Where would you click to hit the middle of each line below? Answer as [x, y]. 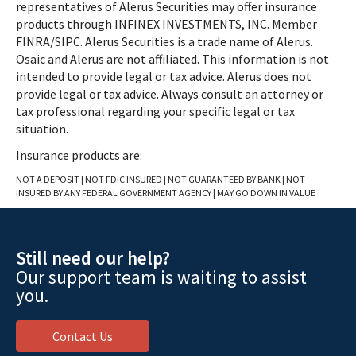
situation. [42, 129]
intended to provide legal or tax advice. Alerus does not [164, 76]
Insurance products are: [79, 155]
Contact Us [83, 336]
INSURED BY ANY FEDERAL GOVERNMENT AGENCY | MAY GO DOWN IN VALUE [166, 193]
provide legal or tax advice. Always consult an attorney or [170, 94]
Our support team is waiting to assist [161, 277]
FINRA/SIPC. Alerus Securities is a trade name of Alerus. [166, 41]
